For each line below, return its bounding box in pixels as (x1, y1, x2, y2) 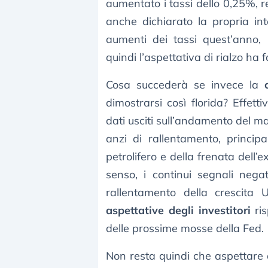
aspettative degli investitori (106, 203, 255, 218)
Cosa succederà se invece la (106, 78, 259, 92)
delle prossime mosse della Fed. (106, 221, 264, 236)
